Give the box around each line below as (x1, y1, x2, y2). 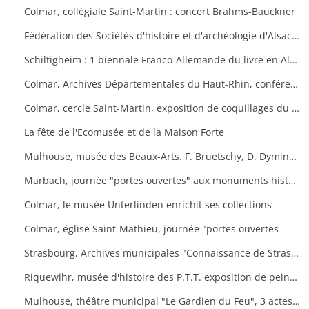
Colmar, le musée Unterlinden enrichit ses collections (24, 198, 272, 211)
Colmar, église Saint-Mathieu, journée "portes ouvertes (24, 222, 279, 235)
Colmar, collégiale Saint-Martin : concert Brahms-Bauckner (24, 5, 295, 18)
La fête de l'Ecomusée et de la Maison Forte (24, 126, 224, 139)
